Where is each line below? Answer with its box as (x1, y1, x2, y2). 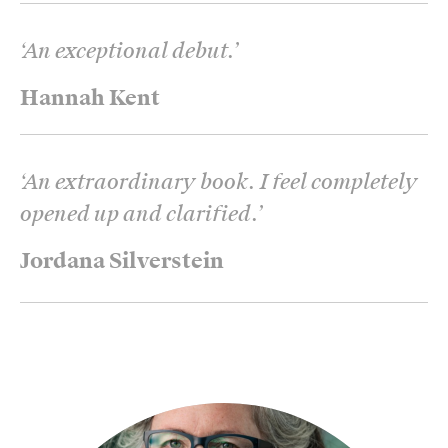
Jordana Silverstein (20, 246, 224, 275)
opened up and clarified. (20, 199, 257, 228)
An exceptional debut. (23, 36, 233, 65)
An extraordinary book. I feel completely (23, 167, 418, 196)
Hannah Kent (20, 83, 160, 112)
